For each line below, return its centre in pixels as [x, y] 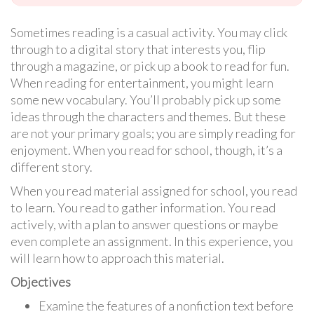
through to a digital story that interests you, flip [138, 49]
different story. [52, 167]
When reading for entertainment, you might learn [142, 83]
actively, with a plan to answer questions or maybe [144, 225]
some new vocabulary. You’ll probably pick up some [146, 100]
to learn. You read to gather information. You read [143, 208]
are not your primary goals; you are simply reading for [153, 134]
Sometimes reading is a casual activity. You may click [149, 33]
